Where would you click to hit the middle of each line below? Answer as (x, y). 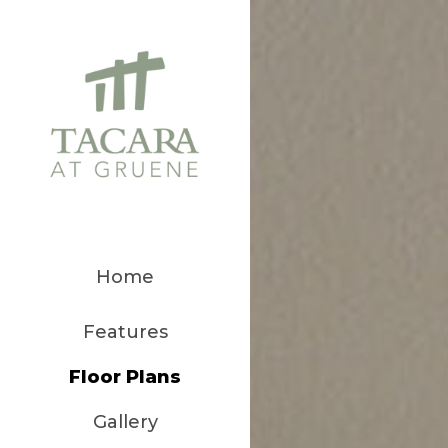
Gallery (125, 421)
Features (125, 331)
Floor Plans (125, 376)
